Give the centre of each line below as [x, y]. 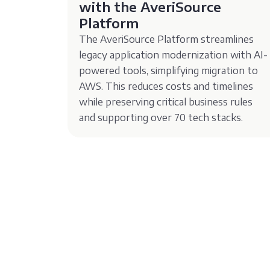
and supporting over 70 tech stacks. [161, 117]
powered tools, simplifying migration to [169, 70]
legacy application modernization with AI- [174, 55]
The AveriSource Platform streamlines [167, 39]
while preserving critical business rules [166, 102]
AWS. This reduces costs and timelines [166, 86]
